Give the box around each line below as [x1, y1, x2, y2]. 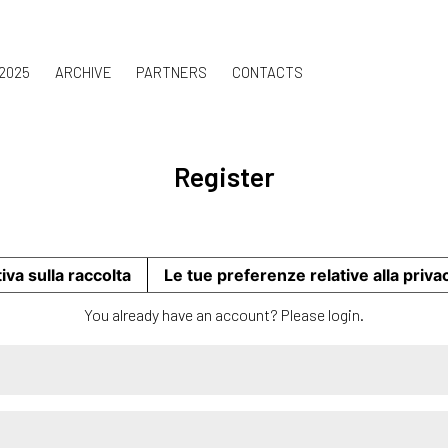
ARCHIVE [54, 63, 112, 81]
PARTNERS [136, 63, 208, 81]
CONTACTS [231, 63, 303, 81]
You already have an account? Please [84, 304, 328, 324]
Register [173, 160, 275, 192]
